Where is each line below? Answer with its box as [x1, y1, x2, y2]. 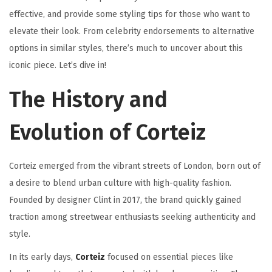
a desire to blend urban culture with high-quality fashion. [9, 178, 231, 189]
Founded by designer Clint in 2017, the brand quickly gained [9, 195, 241, 206]
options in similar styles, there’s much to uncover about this [9, 43, 243, 54]
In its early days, [9, 252, 75, 263]
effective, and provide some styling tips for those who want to [9, 9, 250, 20]
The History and [9, 86, 168, 114]
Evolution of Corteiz [9, 119, 206, 146]
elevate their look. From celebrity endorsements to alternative [9, 26, 254, 37]
